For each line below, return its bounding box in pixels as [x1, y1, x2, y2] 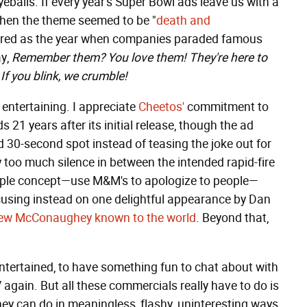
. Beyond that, [196, 210, 269, 225]
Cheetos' [138, 99, 184, 114]
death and [156, 13, 210, 28]
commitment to [184, 99, 269, 114]
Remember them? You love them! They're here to [12, 50, 267, 65]
